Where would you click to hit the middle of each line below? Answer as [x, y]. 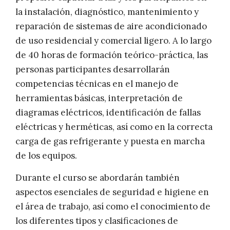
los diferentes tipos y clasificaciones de [97, 221]
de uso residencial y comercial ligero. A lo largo [113, 41]
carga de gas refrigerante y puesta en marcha [110, 141]
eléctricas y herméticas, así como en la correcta [114, 127]
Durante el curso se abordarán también [98, 178]
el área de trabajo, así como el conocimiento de [113, 207]
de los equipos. [46, 156]
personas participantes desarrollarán [93, 70]
